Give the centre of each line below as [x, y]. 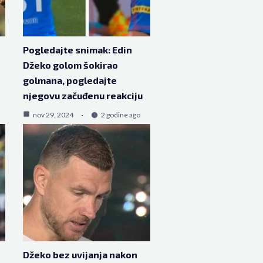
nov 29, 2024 [53, 114]
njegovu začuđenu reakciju [82, 95]
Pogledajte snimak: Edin [77, 49]
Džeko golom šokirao [70, 65]
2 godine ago [120, 114]
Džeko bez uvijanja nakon [80, 254]
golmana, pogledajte [70, 80]
